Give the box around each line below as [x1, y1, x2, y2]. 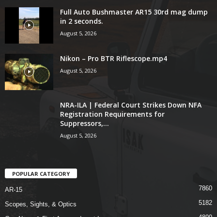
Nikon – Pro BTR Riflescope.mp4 [60, 53, 167, 63]
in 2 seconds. [60, 16, 103, 26]
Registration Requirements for [60, 109, 165, 119]
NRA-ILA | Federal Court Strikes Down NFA [60, 100, 201, 109]
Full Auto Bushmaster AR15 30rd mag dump [60, 7, 208, 16]
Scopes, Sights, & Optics [5, 200, 77, 208]
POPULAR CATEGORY [12, 170, 70, 177]
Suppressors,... [60, 118, 109, 128]
